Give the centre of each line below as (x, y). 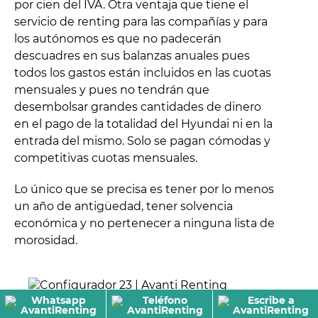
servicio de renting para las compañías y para (141, 21)
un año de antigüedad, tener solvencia (124, 206)
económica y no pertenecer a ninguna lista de (144, 223)
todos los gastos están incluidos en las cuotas (143, 72)
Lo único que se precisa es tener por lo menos (144, 189)
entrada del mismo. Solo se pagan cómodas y (142, 141)
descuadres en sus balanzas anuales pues (132, 55)
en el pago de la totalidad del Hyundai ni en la (143, 124)
